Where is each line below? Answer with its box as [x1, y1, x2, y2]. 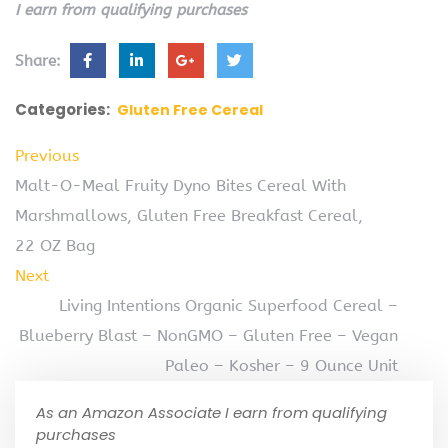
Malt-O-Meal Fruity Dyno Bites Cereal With [15, 176, 346, 196]
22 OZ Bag [15, 236, 95, 256]
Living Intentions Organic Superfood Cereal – [59, 296, 398, 316]
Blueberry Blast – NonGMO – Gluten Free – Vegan [19, 326, 398, 346]
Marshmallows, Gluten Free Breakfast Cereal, [15, 206, 363, 226]
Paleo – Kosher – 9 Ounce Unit [165, 356, 398, 376]
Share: [15, 52, 66, 71]
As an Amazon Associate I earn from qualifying [36, 402, 387, 424]
